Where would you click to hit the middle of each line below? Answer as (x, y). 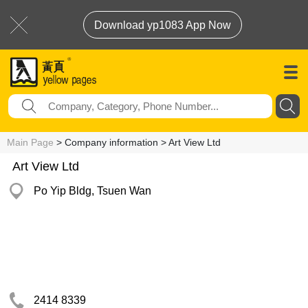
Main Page (30, 142)
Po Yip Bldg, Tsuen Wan (92, 191)
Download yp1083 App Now (163, 25)
